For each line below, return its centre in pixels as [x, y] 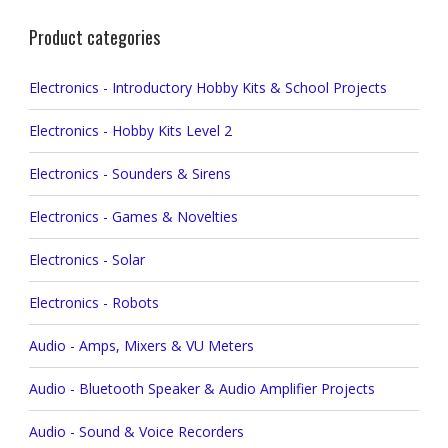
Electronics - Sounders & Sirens [129, 174]
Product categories [94, 37]
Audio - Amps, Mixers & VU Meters [141, 346]
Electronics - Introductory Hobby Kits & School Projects [207, 88]
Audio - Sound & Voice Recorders [136, 432]
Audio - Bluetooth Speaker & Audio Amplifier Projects [201, 389]
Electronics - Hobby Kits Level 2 [130, 131]
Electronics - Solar [86, 260]
